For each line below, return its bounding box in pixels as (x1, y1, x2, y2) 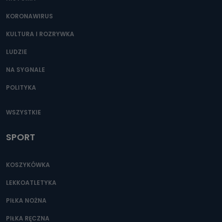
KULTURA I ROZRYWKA (6, 30, 74, 38)
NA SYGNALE (6, 65, 45, 74)
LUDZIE (6, 48, 27, 56)
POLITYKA (6, 83, 36, 92)
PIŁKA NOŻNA (6, 196, 47, 205)
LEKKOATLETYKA (6, 178, 56, 187)
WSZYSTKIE (6, 108, 41, 116)
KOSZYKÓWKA (6, 161, 50, 169)
